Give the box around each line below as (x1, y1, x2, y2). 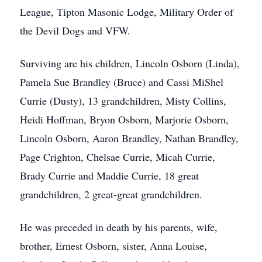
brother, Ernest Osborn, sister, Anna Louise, (20, 239, 207, 253)
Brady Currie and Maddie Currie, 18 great (20, 168, 199, 182)
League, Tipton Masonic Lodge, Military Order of (20, 5, 233, 19)
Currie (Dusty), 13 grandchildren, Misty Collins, (20, 94, 226, 108)
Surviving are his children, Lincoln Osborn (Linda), (20, 56, 240, 70)
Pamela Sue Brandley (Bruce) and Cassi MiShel (20, 75, 223, 89)
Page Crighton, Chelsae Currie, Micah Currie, (20, 150, 215, 164)
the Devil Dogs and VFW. (20, 23, 130, 37)
